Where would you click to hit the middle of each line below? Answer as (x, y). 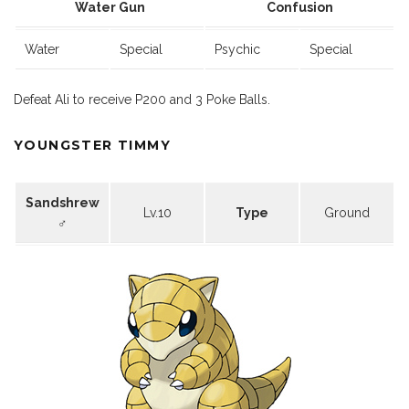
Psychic (237, 50)
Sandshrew (62, 203)
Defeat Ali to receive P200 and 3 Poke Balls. (142, 100)
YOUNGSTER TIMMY (92, 146)
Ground (347, 213)
